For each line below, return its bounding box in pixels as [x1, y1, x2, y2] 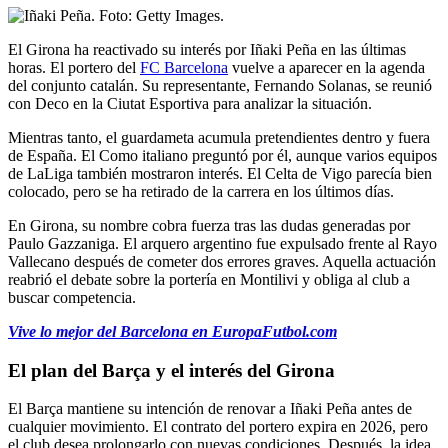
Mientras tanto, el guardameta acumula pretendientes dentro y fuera [8, 128, 430, 146]
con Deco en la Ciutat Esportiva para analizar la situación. [8, 94, 372, 112]
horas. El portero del [8, 58, 140, 76]
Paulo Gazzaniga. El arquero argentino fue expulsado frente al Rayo [8, 234, 437, 252]
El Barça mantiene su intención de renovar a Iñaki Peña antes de [8, 400, 412, 418]
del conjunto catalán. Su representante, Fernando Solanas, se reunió [8, 76, 432, 94]
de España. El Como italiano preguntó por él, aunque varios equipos [8, 146, 437, 164]
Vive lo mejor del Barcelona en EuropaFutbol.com [8, 322, 337, 340]
